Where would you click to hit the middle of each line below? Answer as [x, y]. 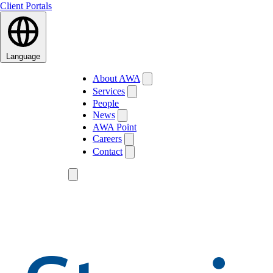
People [106, 103]
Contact [108, 151]
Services [109, 91]
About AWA [116, 78]
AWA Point [115, 127]
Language [23, 56]
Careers [107, 139]
